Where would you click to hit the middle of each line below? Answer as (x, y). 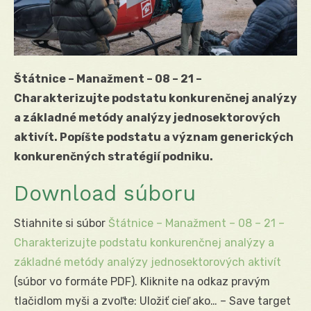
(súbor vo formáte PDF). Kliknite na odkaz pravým (142, 281)
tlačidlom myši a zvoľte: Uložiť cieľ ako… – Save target (152, 301)
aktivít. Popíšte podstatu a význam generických (154, 137)
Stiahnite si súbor (61, 223)
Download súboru (105, 193)
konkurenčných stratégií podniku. (114, 156)
